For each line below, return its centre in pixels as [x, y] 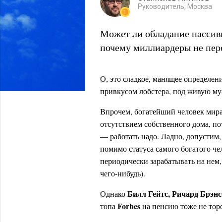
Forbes [129, 206]
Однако [114, 194]
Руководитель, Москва [175, 6]
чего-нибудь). [123, 173]
